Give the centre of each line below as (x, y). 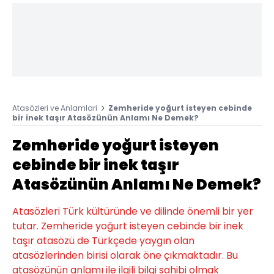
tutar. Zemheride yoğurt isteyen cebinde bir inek (128, 226)
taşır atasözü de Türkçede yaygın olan (103, 240)
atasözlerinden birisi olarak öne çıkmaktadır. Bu (125, 255)
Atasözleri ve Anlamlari (55, 108)
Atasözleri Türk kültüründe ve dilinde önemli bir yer (133, 211)
